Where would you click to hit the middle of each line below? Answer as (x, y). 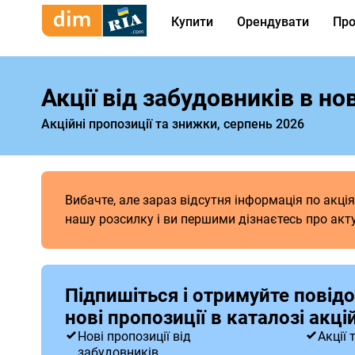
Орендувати (273, 22)
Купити (192, 22)
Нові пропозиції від (134, 337)
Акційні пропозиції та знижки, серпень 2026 (173, 124)
